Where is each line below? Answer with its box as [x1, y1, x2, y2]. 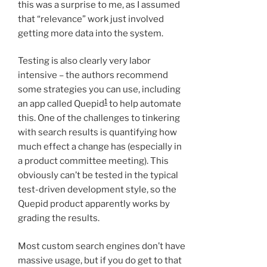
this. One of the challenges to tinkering [18, 113, 180, 124]
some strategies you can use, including [18, 84, 181, 95]
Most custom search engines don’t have [18, 240, 185, 252]
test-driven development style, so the [18, 184, 176, 195]
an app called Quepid [18, 98, 104, 110]
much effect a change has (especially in [18, 141, 182, 153]
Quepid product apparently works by [18, 198, 170, 210]
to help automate [107, 98, 181, 110]
